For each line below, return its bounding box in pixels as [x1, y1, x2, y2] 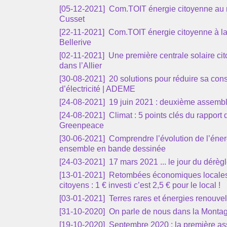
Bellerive [59, 38, 91, 47]
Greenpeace [59, 121, 104, 130]
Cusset [59, 15, 85, 23]
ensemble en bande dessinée [59, 144, 166, 153]
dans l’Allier [59, 61, 102, 70]
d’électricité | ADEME [59, 85, 135, 93]
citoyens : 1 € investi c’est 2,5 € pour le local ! [59, 181, 220, 190]
